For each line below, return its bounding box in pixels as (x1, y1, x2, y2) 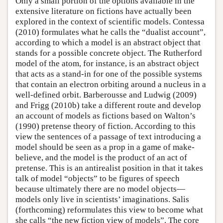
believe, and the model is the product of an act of (15, 153, 187, 162)
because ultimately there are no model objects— (15, 184, 185, 194)
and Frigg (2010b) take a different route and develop (15, 101, 201, 110)
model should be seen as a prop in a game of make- (15, 142, 195, 152)
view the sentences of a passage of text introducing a (15, 132, 201, 141)
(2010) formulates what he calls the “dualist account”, (15, 27, 206, 37)
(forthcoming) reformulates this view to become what (15, 205, 203, 215)
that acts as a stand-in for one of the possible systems (15, 69, 202, 79)
